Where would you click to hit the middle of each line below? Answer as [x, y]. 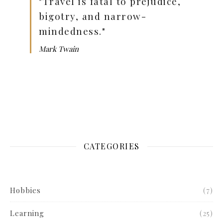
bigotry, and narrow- [93, 16]
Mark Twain [59, 49]
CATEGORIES [111, 146]
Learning [27, 213]
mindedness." [72, 31]
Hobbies [25, 190]
